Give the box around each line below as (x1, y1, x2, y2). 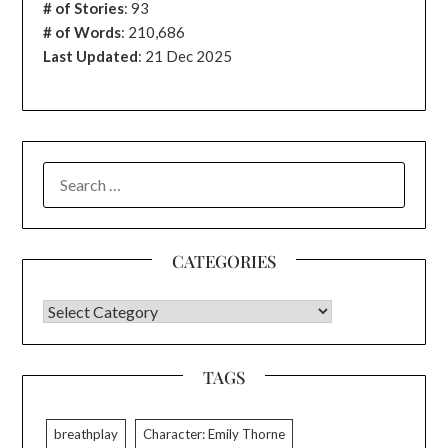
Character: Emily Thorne (143, 426, 286, 443)
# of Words (43, 22, 122, 41)
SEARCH (42, 164, 101, 183)
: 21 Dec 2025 (138, 46, 233, 65)
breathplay (54, 426, 119, 443)
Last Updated (43, 46, 139, 65)
